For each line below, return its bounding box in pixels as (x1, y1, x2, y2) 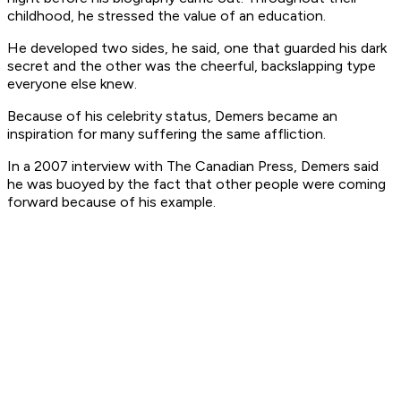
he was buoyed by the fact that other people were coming (7, 175, 386, 193)
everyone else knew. (7, 75, 137, 93)
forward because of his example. (7, 193, 216, 211)
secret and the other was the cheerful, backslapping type (7, 57, 376, 75)
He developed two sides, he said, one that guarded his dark (7, 39, 387, 57)
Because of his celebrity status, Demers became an (7, 107, 337, 125)
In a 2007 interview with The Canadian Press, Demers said (7, 158, 379, 175)
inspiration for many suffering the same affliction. (7, 125, 326, 143)
